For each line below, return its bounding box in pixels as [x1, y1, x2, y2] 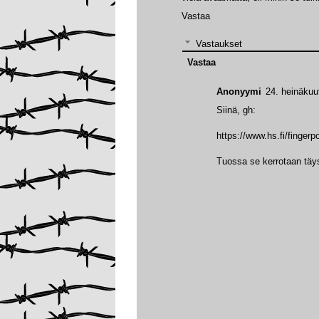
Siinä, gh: [216, 104, 256, 115]
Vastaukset [195, 38, 242, 49]
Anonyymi [216, 85, 261, 97]
